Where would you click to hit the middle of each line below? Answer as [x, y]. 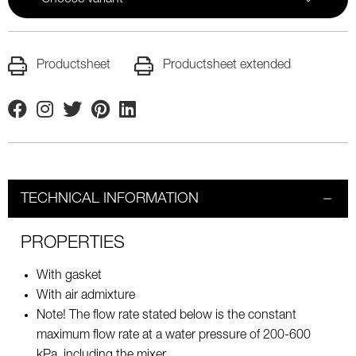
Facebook [35, 118]
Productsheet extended [227, 65]
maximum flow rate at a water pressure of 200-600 [174, 336]
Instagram [64, 118]
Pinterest [116, 118]
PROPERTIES [73, 244]
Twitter [81, 118]
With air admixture [86, 296]
